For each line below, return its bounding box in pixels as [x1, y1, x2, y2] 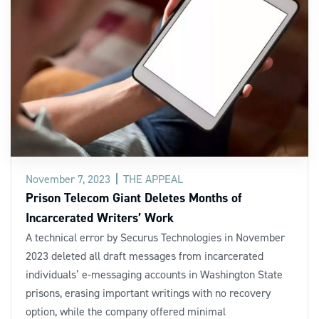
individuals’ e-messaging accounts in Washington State [26, 266, 283, 281]
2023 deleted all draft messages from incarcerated [26, 248, 263, 263]
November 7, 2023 [26, 171, 110, 186]
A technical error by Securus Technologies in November [26, 229, 285, 244]
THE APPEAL [123, 171, 183, 186]
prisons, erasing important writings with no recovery [26, 285, 271, 300]
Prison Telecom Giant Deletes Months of [26, 189, 241, 206]
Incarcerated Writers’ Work [26, 209, 174, 226]
